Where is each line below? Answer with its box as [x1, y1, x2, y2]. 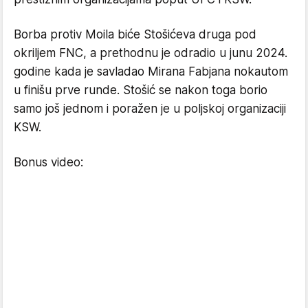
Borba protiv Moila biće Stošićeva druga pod [14, 27, 256, 41]
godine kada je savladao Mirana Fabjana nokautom [14, 64, 288, 78]
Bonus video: [14, 155, 83, 169]
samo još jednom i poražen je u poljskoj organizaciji [14, 101, 286, 115]
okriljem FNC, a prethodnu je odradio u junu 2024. [14, 45, 287, 60]
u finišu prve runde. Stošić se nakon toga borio [14, 82, 267, 97]
